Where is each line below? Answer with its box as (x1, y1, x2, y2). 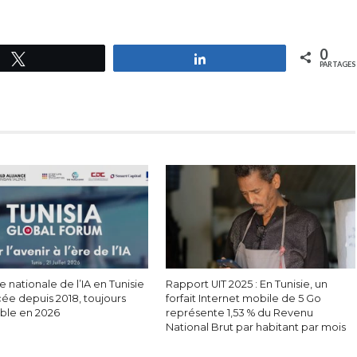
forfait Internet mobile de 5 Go (166, 292, 322, 304)
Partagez (216, 51, 261, 65)
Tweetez (34, 51, 80, 65)
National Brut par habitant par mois (166, 321, 347, 333)
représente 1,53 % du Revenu (166, 307, 314, 319)
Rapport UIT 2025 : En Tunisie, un (166, 278, 328, 290)
